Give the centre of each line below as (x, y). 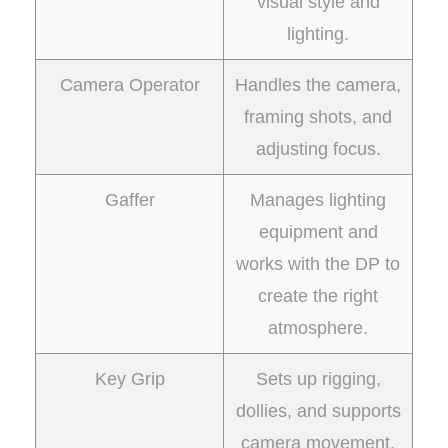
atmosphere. (318, 328)
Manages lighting (318, 200)
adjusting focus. (318, 149)
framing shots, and (318, 117)
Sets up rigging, (318, 379)
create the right (318, 296)
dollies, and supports (318, 411)
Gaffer (129, 200)
